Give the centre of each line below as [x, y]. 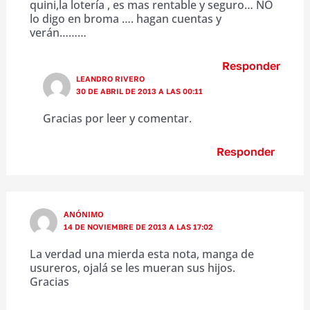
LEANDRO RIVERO [111, 78]
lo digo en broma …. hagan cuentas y [125, 18]
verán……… [58, 32]
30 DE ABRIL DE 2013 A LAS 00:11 [140, 91]
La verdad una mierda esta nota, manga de [142, 254]
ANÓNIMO [83, 214]
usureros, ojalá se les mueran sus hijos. [132, 267]
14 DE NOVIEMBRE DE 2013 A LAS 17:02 [138, 226]
